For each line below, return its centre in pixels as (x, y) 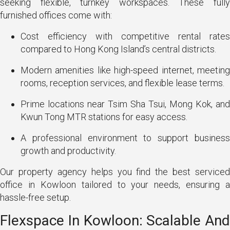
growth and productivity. (68, 150)
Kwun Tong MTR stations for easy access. (104, 117)
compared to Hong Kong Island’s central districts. (118, 49)
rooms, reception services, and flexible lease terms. (122, 83)
